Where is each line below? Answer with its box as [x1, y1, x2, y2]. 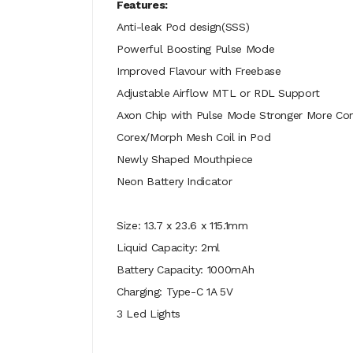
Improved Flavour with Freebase [117, 65, 281, 77]
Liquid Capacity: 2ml [117, 241, 220, 254]
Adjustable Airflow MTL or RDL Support [117, 87, 321, 99]
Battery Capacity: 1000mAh [117, 263, 255, 276]
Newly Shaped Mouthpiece [117, 153, 253, 165]
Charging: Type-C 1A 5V [117, 285, 233, 298]
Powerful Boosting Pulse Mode [117, 43, 275, 55]
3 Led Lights [117, 307, 180, 320]
